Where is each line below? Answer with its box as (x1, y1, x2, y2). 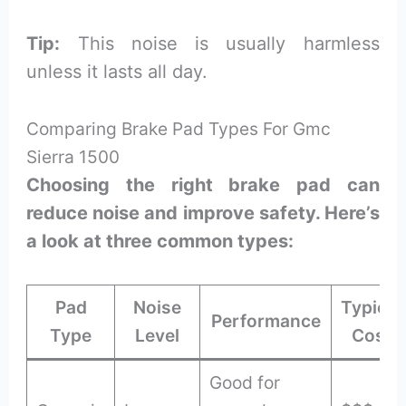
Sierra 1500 (26, 145, 121, 168)
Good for (209, 371, 281, 393)
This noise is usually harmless (60, 32, 380, 54)
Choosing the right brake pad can (26, 173, 380, 196)
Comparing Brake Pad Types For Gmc (26, 117, 332, 140)
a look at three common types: (26, 229, 295, 252)
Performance (210, 309, 321, 332)
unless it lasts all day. (26, 60, 208, 82)
